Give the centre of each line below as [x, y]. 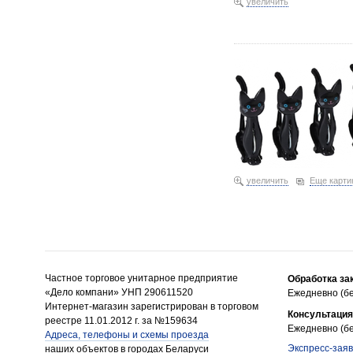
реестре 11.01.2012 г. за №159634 [121, 321]
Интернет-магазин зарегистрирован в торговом [152, 307]
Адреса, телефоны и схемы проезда [127, 335]
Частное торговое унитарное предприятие [141, 278]
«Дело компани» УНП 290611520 [119, 292]
